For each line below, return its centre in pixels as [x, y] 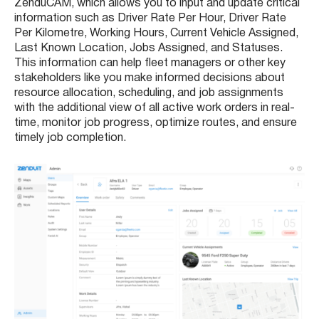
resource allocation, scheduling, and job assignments [149, 94]
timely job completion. [70, 138]
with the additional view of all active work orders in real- [155, 109]
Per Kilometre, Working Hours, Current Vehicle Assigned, [156, 34]
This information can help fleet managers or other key [150, 64]
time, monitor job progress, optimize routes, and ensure [156, 124]
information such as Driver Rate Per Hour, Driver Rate [150, 19]
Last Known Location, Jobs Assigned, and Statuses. [148, 49]
